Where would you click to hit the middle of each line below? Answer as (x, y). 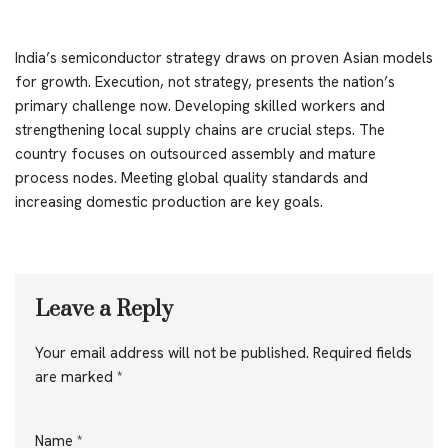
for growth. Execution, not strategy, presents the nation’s (205, 81)
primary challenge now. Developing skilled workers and (200, 105)
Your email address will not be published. (172, 352)
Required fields (362, 352)
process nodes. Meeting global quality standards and (191, 177)
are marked (76, 376)
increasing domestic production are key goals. (169, 201)
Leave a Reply (104, 309)
